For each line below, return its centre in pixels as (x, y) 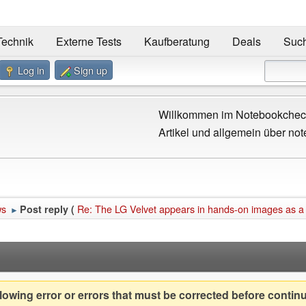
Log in (31, 70)
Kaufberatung (177, 42)
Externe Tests (88, 42)
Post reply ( (47, 209)
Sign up (91, 70)
